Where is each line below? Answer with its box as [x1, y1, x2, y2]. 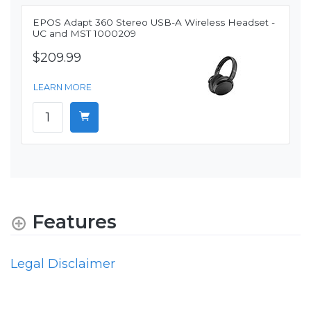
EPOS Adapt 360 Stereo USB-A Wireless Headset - [33, 17, 275, 28]
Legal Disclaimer [10, 255, 115, 271]
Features [32, 210, 117, 234]
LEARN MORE [33, 82, 92, 93]
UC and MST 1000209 [33, 28, 136, 40]
